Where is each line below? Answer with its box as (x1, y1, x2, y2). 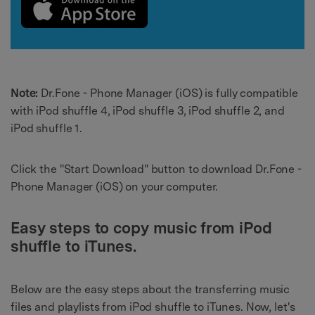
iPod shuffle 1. (11, 122, 83, 136)
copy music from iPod (113, 219, 272, 238)
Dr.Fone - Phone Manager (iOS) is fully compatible (38, 86, 298, 101)
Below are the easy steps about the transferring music (11, 283, 290, 297)
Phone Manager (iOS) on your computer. (11, 180, 219, 194)
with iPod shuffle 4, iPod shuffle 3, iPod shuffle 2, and (11, 104, 285, 118)
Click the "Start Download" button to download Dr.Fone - (11, 162, 302, 176)
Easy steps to (11, 219, 114, 238)
